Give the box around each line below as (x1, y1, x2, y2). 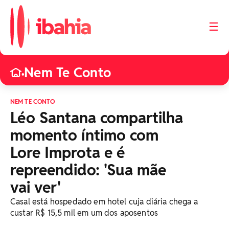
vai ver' (10, 177, 61, 197)
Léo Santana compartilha (10, 108, 183, 128)
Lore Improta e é (10, 143, 125, 163)
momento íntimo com (10, 125, 158, 145)
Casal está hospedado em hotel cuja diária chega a (10, 196, 198, 207)
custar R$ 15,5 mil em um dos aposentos (10, 208, 158, 218)
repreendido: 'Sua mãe (10, 160, 166, 180)
